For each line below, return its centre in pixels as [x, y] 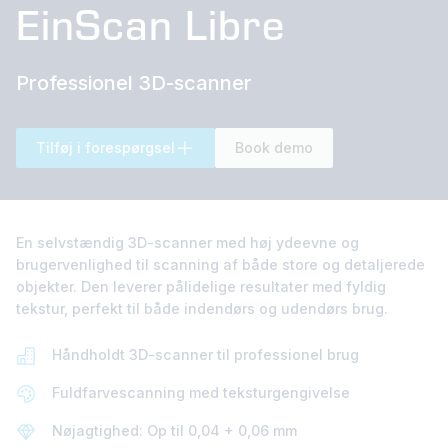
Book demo [274, 147]
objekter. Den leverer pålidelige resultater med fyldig [201, 286]
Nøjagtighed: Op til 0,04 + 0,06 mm [174, 430]
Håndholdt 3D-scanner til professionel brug [205, 354]
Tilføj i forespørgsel [105, 147]
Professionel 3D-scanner [134, 82]
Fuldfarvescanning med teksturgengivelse [201, 392]
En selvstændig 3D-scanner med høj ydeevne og [187, 242]
